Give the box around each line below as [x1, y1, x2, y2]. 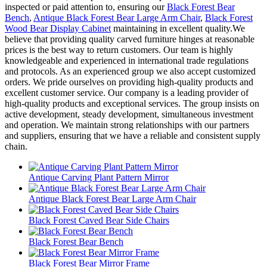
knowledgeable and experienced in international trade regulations [5, 55, 249, 66]
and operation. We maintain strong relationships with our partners [5, 119, 249, 130]
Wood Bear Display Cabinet [5, 23, 111, 33]
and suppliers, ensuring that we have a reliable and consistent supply [5, 130, 260, 141]
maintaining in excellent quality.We [111, 23, 245, 33]
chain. [5, 141, 27, 151]
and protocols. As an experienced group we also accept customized [5, 66, 256, 76]
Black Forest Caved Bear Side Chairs [29, 215, 169, 225]
